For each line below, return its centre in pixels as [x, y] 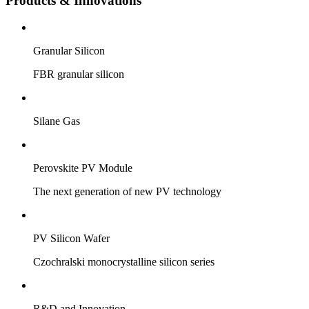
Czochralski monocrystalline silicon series [124, 261]
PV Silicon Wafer [71, 238]
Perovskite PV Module [83, 168]
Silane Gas [57, 121]
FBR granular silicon [79, 74]
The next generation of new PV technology [127, 191]
